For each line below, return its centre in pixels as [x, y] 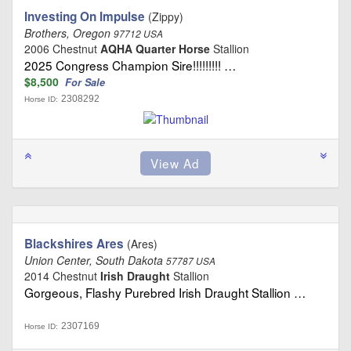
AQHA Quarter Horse [155, 48]
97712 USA [138, 33]
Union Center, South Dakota [95, 261]
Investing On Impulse [85, 16]
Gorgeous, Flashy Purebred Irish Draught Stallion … [165, 293]
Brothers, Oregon [69, 33]
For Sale [87, 82]
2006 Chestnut [62, 48]
